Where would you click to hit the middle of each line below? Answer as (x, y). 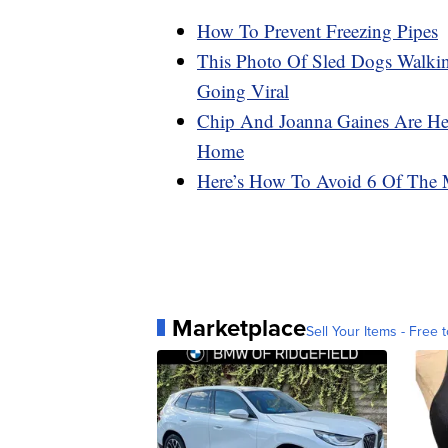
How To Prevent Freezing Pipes (317, 30)
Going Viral (243, 90)
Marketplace (239, 327)
